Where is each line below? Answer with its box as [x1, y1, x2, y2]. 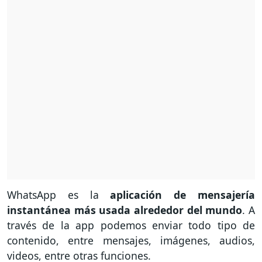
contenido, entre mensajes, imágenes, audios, [7, 233, 255, 248]
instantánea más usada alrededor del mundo [7, 203, 243, 218]
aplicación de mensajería [98, 188, 256, 202]
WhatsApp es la [7, 188, 99, 202]
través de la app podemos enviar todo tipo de [7, 218, 255, 233]
